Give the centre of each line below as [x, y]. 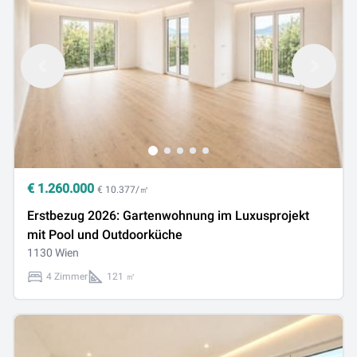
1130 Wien [53, 253]
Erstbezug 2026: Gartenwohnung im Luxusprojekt [168, 216]
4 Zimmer [67, 277]
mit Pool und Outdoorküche [105, 235]
